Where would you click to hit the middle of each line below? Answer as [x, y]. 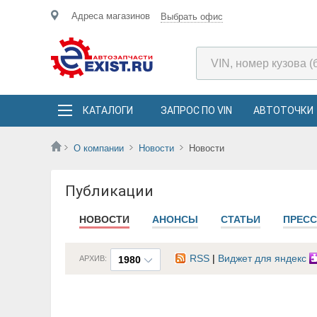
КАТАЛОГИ [108, 110]
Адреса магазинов [111, 16]
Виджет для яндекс [264, 258]
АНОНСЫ [175, 219]
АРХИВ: [93, 258]
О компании [99, 148]
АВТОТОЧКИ [283, 110]
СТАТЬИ [241, 219]
